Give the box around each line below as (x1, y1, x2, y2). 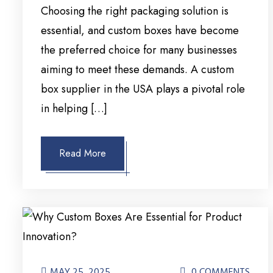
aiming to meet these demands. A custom (41, 62, 234, 78)
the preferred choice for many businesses (41, 42, 237, 58)
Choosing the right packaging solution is (41, 3, 229, 19)
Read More (59, 146, 106, 161)
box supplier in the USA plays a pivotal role (41, 81, 245, 97)
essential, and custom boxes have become (41, 23, 239, 39)
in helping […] (41, 101, 107, 117)
